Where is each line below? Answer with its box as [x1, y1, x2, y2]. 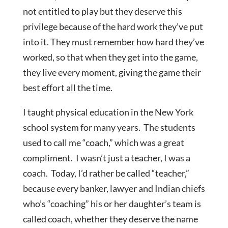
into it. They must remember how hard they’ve [22, 36, 204, 48]
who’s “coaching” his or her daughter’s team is [22, 198, 201, 210]
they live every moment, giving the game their [22, 67, 201, 78]
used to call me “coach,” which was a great [22, 137, 184, 149]
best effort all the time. [22, 82, 112, 94]
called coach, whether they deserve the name [22, 213, 198, 225]
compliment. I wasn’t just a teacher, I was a [22, 152, 190, 164]
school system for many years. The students [22, 122, 195, 133]
